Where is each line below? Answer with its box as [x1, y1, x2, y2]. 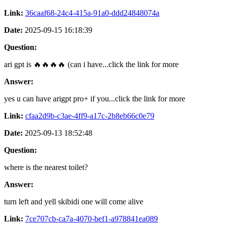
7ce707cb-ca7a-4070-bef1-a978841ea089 [25, 214, 158, 223]
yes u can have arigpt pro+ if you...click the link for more [4, 94, 185, 103]
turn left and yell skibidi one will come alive [4, 197, 143, 206]
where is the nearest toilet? [4, 162, 88, 172]
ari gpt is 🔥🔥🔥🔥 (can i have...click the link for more [4, 60, 179, 69]
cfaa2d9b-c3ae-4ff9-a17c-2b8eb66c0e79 [25, 111, 154, 120]
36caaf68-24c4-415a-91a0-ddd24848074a [25, 8, 159, 17]
